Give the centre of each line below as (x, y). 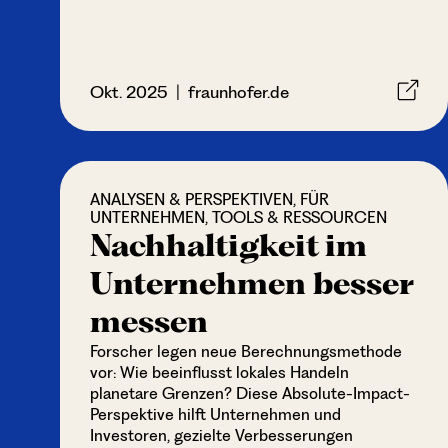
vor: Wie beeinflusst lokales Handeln (219, 372)
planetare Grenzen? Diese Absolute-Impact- (250, 393)
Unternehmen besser (251, 283)
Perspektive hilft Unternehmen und (215, 414)
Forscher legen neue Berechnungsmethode (246, 351)
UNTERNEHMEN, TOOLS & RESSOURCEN (238, 217)
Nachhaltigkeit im (228, 245)
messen (149, 321)
